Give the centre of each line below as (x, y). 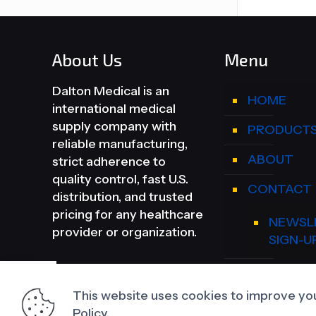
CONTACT (280, 189)
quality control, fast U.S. (120, 180)
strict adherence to (109, 162)
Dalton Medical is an (111, 91)
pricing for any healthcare (128, 215)
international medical (114, 109)
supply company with (114, 127)
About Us (87, 60)
